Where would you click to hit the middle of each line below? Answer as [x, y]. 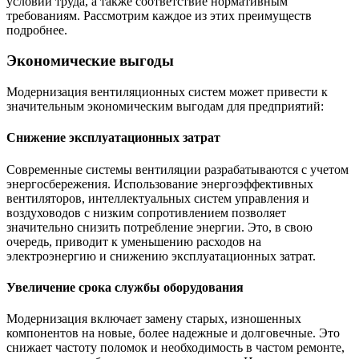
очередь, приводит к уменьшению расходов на [134, 241]
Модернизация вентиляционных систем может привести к [167, 92]
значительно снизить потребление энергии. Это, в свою [159, 227]
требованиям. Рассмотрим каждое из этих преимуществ [159, 15]
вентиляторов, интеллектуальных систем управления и [158, 198]
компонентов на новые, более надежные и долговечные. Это [173, 333]
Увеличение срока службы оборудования [125, 287]
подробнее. [37, 30]
